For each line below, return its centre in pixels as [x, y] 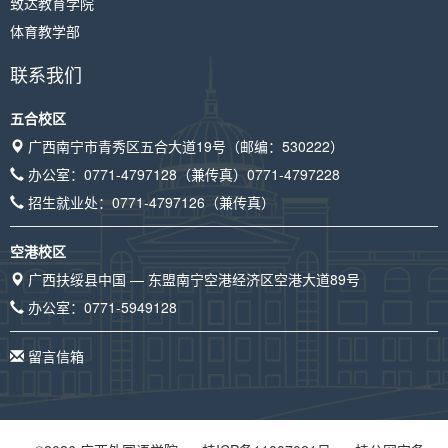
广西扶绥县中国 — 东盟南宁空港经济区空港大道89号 [192, 278]
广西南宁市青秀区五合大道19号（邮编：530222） [184, 145]
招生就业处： [68, 201]
